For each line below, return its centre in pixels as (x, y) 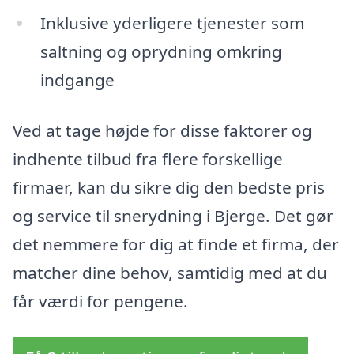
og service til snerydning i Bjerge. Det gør (173, 215)
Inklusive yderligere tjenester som (172, 23)
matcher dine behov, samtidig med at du (170, 272)
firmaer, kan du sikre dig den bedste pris (169, 187)
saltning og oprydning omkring (161, 51)
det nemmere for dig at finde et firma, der (176, 244)
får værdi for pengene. (100, 301)
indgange (77, 79)
